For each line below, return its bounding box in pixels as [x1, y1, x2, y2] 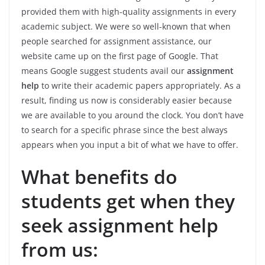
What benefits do [21, 164, 177, 190]
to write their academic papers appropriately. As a [39, 80, 241, 92]
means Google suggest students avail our [21, 65, 187, 77]
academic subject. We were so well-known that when [21, 21, 231, 33]
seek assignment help [21, 212, 218, 238]
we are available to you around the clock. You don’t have [21, 109, 244, 121]
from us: [21, 237, 98, 263]
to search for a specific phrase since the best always [21, 124, 228, 136]
